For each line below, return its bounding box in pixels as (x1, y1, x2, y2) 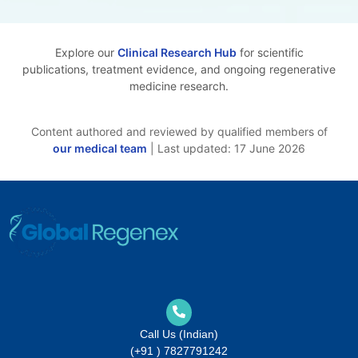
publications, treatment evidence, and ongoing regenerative (22, 62, 336, 76)
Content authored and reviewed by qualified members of (30, 124, 328, 138)
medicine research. (129, 78, 229, 93)
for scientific (236, 45, 304, 59)
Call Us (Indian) (140, 327, 218, 340)
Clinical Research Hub (117, 45, 237, 59)
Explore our (54, 45, 117, 59)
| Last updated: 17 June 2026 (147, 141, 305, 155)
